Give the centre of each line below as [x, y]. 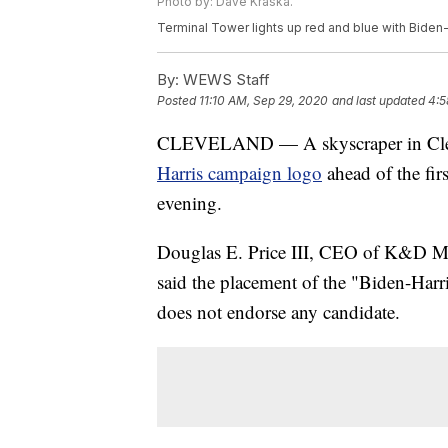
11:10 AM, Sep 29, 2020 [263, 101]
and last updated [378, 101]
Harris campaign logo [239, 173]
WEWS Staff [224, 80]
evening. [189, 203]
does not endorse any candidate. [278, 312]
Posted [178, 101]
